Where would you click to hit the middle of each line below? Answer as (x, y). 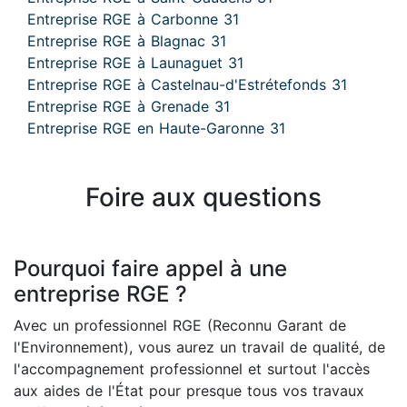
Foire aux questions (203, 197)
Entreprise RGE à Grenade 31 (129, 106)
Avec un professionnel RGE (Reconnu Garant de (180, 325)
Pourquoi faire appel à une (150, 268)
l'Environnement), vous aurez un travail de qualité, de (199, 347)
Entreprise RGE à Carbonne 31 (133, 19)
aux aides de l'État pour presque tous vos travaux (189, 391)
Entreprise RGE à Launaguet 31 (135, 63)
